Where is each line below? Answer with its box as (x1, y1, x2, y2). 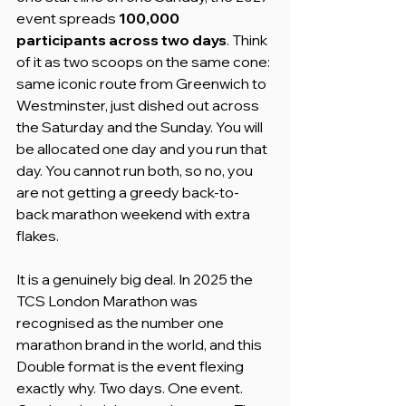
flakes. (16, 226, 59, 245)
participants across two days (16, 30, 227, 49)
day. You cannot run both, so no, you (16, 160, 256, 179)
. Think (227, 30, 270, 49)
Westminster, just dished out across (16, 95, 262, 114)
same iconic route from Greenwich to (16, 73, 269, 92)
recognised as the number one (16, 313, 227, 332)
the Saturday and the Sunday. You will (16, 117, 266, 136)
